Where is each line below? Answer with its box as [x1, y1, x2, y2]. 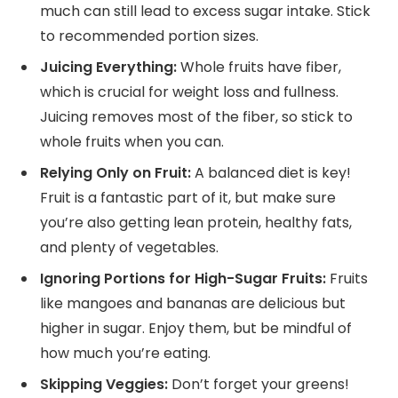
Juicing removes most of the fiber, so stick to [40, 107, 353, 128]
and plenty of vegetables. [40, 237, 219, 259]
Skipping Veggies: [40, 374, 168, 395]
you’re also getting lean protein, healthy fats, [40, 212, 352, 234]
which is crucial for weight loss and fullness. [40, 82, 338, 103]
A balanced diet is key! [191, 163, 351, 184]
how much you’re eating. [40, 343, 211, 364]
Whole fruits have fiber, [177, 57, 341, 78]
